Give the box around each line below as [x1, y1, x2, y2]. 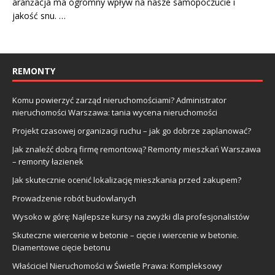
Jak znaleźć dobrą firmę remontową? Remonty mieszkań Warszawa [12, 144, 261, 155]
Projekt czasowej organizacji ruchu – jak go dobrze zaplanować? [12, 125, 251, 136]
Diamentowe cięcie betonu [12, 242, 110, 253]
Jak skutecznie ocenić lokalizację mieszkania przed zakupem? [12, 174, 241, 185]
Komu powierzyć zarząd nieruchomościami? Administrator [12, 95, 227, 106]
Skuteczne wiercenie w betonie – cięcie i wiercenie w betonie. [12, 230, 239, 241]
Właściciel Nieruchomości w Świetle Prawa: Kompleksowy [12, 260, 222, 271]
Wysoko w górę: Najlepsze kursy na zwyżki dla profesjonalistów [12, 211, 249, 222]
